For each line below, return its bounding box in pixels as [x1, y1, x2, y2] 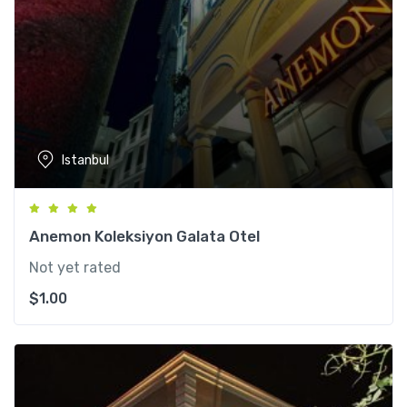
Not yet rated [29, 259, 121, 277]
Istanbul [62, 152, 109, 168]
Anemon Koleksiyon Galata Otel [29, 227, 260, 246]
